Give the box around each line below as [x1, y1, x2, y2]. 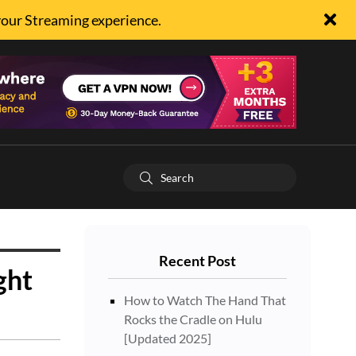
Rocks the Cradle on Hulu [124, 311, 262, 327]
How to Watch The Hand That [124, 292, 286, 308]
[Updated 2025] [124, 331, 211, 346]
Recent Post [159, 252, 236, 269]
